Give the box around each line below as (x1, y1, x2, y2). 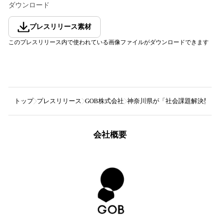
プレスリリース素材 (29, 23, 91, 30)
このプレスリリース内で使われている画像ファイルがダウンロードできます (8, 38, 209, 46)
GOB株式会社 (85, 97, 124, 105)
